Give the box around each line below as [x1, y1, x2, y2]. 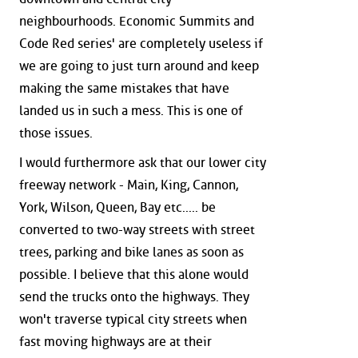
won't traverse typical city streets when [19, 312, 247, 328]
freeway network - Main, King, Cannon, [19, 177, 238, 193]
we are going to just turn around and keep [19, 58, 259, 74]
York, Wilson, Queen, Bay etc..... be [19, 200, 216, 216]
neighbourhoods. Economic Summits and [19, 13, 254, 29]
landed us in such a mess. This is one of [19, 102, 243, 118]
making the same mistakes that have [19, 80, 229, 96]
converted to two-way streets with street [19, 222, 255, 238]
